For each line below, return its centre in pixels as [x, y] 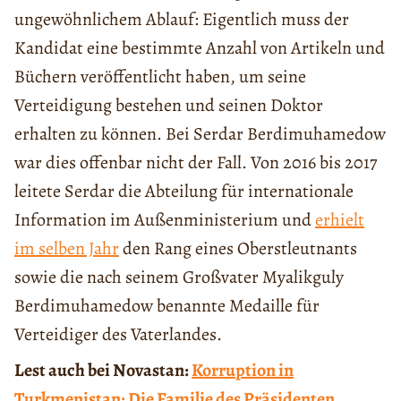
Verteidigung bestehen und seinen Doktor [169, 105]
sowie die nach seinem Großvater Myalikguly [179, 277]
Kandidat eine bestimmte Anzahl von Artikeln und [200, 47]
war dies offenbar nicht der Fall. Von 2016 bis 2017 [196, 162]
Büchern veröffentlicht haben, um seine [160, 76]
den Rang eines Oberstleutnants [238, 248]
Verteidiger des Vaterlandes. [118, 334]
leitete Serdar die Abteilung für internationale [184, 191]
